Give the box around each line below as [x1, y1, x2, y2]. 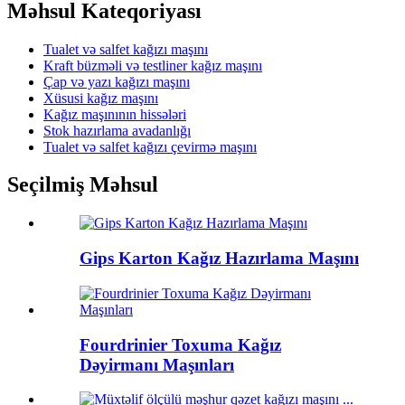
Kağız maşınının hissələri [43, 106, 186, 122]
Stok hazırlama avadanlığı [43, 122, 191, 138]
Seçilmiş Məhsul [7, 173, 158, 197]
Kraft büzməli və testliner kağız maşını [43, 57, 262, 73]
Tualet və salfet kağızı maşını [43, 41, 208, 57]
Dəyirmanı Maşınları [80, 354, 234, 374]
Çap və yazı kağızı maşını [43, 73, 190, 89]
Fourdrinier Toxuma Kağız [80, 334, 281, 354]
